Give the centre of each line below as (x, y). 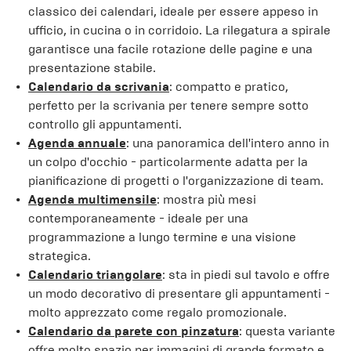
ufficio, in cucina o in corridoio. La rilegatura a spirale (179, 30)
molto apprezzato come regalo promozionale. (157, 312)
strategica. (60, 256)
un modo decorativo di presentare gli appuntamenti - (179, 293)
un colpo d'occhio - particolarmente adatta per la (168, 162)
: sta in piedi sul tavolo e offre (246, 275)
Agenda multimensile (92, 199)
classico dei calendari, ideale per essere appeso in (173, 11)
